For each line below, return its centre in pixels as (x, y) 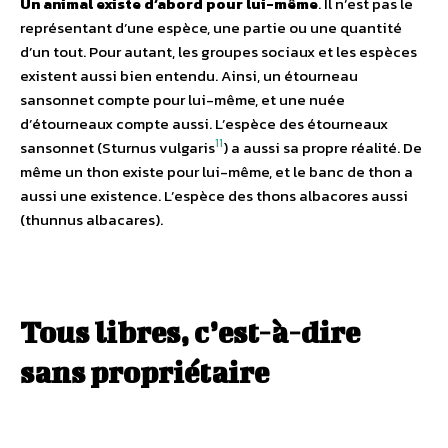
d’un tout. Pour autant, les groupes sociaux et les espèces (218, 51)
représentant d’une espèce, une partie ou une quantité (211, 27)
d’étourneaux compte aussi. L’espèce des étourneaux (204, 123)
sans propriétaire (144, 371)
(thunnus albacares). (91, 219)
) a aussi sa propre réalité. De (322, 147)
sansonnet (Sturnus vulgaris (117, 147)
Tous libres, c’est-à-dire (190, 331)
